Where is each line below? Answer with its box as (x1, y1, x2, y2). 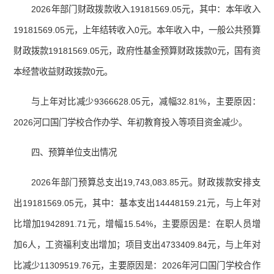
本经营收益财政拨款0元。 (13, 67, 113, 77)
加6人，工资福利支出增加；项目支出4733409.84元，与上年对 (13, 240, 261, 250)
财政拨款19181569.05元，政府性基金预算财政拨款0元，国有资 (13, 46, 261, 56)
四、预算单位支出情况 (31, 147, 117, 158)
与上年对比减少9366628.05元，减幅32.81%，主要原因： (31, 97, 261, 107)
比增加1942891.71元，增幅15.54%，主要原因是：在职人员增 (13, 219, 261, 229)
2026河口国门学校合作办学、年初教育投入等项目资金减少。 (13, 117, 248, 128)
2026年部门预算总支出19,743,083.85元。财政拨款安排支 (31, 177, 261, 188)
